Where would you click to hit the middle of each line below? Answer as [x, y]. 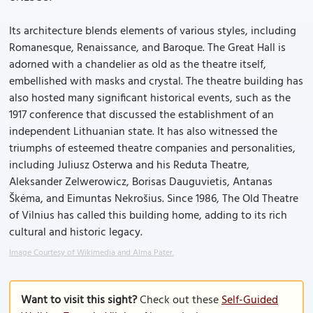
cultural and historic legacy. [76, 233]
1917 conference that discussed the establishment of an [141, 115]
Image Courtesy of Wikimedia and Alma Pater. [92, 253]
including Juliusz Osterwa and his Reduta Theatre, [129, 166]
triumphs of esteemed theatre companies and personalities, [152, 149]
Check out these [179, 300]
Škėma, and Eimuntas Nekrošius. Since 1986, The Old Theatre [154, 199]
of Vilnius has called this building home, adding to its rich [148, 216]
